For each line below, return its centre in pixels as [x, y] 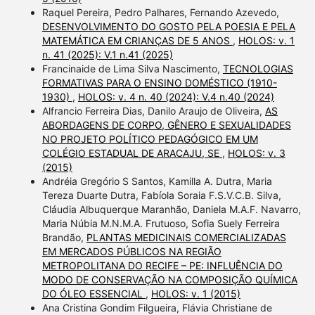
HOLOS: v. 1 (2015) [195, 294]
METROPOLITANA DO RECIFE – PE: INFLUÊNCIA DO [162, 266]
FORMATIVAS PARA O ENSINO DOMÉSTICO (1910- [159, 83]
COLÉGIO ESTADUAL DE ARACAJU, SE [132, 153]
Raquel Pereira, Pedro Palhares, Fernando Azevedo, [160, 13]
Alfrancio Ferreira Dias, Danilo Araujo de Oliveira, [153, 111]
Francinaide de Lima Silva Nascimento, [132, 69]
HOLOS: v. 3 [256, 153]
